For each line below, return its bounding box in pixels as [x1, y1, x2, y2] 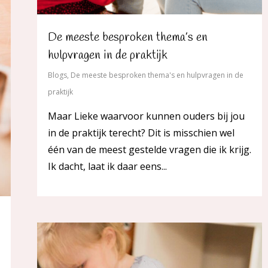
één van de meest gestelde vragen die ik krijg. [48, 143, 251, 157]
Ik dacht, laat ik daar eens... [48, 160, 167, 173]
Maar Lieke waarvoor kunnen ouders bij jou [48, 109, 245, 123]
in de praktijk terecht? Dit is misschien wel [48, 126, 234, 140]
